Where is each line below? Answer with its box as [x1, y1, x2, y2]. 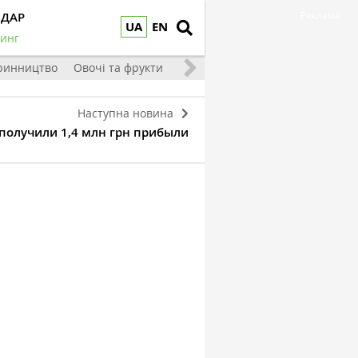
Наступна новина [78, 105, 173, 121]
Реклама [300, 9, 340, 22]
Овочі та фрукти [74, 60, 163, 75]
